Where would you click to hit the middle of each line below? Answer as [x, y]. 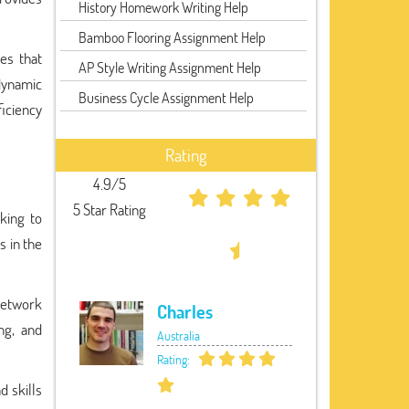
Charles [185, 311]
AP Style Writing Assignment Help [170, 67]
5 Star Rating [110, 210]
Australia [178, 336]
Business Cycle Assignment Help [166, 97]
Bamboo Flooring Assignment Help [172, 37]
